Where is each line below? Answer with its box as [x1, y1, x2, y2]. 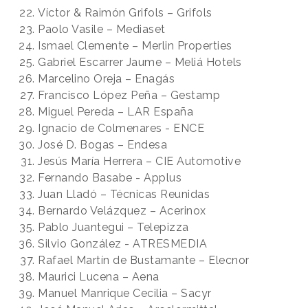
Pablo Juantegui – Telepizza [38, 220, 189, 234]
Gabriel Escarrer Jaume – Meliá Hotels [38, 55, 242, 69]
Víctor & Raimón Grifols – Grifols [38, 5, 212, 19]
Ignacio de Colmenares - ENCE [38, 121, 204, 135]
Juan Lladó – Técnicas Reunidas [38, 187, 210, 201]
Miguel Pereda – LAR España [38, 104, 193, 118]
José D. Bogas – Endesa [38, 137, 167, 151]
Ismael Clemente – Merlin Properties [38, 38, 232, 52]
